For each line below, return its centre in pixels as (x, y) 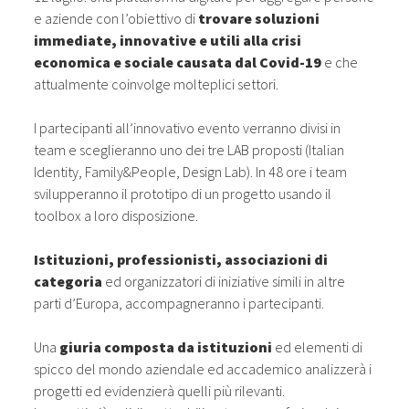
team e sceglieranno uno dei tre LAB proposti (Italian (189, 150)
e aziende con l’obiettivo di (116, 18)
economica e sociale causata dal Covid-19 (178, 62)
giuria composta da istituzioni (168, 347)
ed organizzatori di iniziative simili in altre (224, 281)
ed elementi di (319, 347)
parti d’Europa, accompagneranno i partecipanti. (179, 303)
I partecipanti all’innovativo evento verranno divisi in (188, 128)
